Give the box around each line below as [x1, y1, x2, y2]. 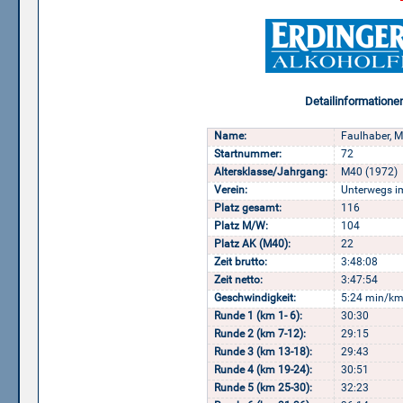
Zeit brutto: [214, 255, 267, 269]
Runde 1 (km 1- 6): [214, 309, 302, 323]
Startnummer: [214, 148, 282, 161]
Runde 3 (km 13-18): [214, 345, 312, 359]
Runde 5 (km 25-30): [214, 381, 312, 395]
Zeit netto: [214, 273, 263, 287]
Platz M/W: [214, 219, 268, 233]
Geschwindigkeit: [214, 291, 296, 305]
